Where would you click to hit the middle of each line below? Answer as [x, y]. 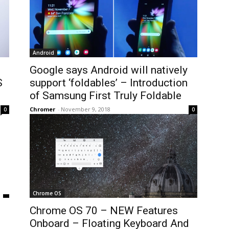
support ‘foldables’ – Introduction [109, 83]
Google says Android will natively [109, 70]
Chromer [42, 109]
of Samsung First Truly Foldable [106, 96]
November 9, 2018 [86, 109]
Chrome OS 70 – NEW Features [104, 211]
